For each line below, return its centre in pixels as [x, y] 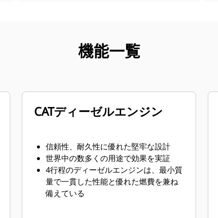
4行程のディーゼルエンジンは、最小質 [114, 170]
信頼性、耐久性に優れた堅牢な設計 [108, 146]
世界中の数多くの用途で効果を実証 [108, 158]
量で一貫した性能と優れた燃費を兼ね [112, 182]
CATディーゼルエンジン [99, 111]
